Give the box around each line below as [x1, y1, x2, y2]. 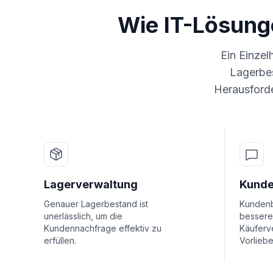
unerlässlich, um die [44, 211, 122, 221]
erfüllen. [44, 235, 76, 246]
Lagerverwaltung [44, 178, 138, 191]
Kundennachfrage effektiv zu [44, 223, 161, 233]
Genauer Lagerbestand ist [44, 199, 148, 209]
